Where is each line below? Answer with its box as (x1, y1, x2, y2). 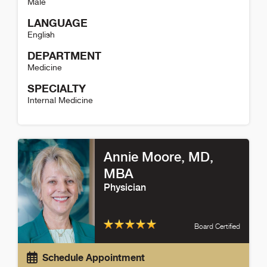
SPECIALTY (27, 82, 86, 95)
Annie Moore (104, 149, 182, 165)
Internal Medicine (27, 95, 93, 105)
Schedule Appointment (42, 251, 145, 263)
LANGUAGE (27, 16, 88, 30)
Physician (104, 182, 147, 194)
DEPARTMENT (27, 49, 101, 63)
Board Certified (194, 221, 240, 231)
